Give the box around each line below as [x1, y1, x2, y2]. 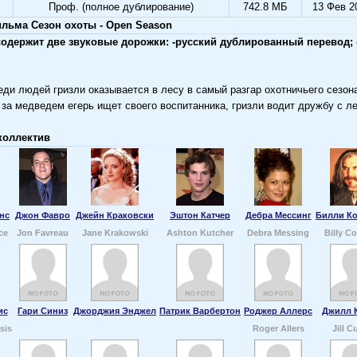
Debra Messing [247, 227, 309, 237]
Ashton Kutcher [167, 227, 233, 237]
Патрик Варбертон [159, 305, 241, 316]
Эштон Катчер [170, 210, 230, 220]
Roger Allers [252, 323, 304, 333]
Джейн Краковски [76, 210, 154, 220]
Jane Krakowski [81, 227, 148, 237]
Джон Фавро [15, 210, 70, 220]
